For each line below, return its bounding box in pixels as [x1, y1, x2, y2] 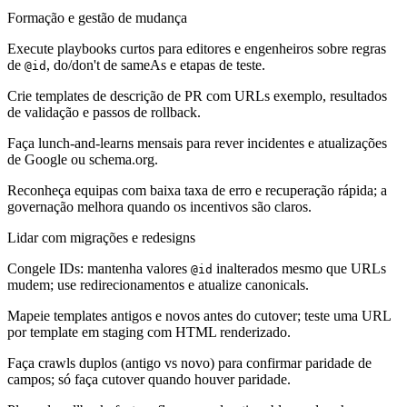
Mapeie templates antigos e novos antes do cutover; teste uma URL [7, 307, 391, 323]
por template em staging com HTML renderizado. [7, 323, 291, 340]
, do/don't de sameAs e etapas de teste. [46, 56, 265, 73]
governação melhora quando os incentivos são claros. [7, 198, 312, 214]
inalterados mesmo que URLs [213, 260, 386, 276]
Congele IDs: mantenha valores [7, 260, 191, 276]
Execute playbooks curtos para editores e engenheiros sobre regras [7, 40, 386, 56]
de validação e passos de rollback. [7, 104, 201, 120]
